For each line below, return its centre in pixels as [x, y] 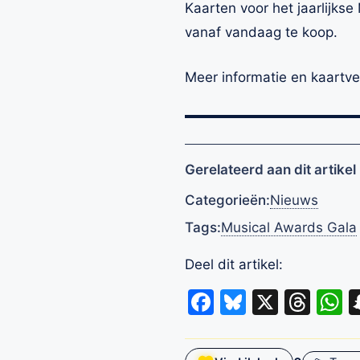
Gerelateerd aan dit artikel [270, 169]
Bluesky [294, 301]
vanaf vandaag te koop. [261, 33]
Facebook [274, 301]
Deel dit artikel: [234, 264]
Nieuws [294, 200]
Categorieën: [227, 200]
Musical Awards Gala [289, 227]
